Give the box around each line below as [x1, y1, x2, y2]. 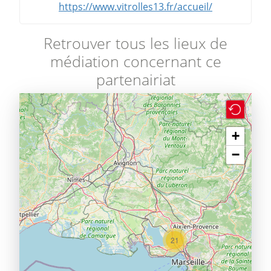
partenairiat [96, 68, 175, 90]
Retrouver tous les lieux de [44, 32, 227, 53]
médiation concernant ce [50, 50, 221, 71]
